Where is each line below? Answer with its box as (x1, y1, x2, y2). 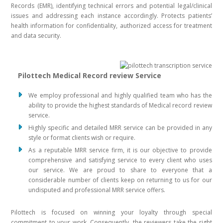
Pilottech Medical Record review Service (18, 71, 162, 81)
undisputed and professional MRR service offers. (28, 186, 166, 195)
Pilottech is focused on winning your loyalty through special (11, 208, 212, 217)
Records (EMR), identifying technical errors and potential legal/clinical (11, 1, 212, 10)
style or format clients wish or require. (28, 133, 136, 142)
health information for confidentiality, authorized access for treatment (11, 21, 212, 30)
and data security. (11, 31, 62, 40)
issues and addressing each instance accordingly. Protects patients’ (11, 11, 212, 20)
